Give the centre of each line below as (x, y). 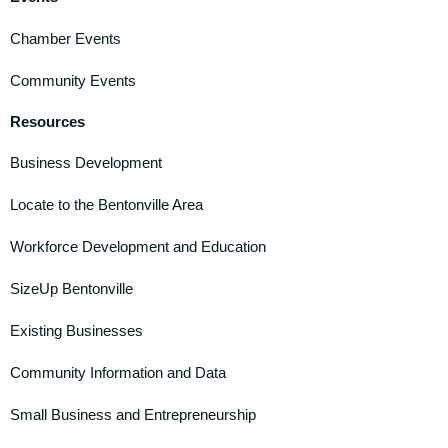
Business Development (86, 162)
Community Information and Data (118, 372)
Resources (47, 121)
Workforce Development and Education (138, 246)
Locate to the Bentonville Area (106, 204)
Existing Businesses (76, 330)
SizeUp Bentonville (71, 288)
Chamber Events (65, 38)
